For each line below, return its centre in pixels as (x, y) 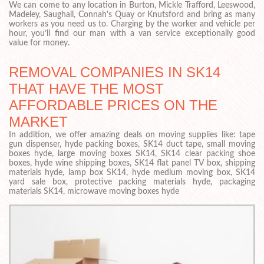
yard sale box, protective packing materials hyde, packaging (132, 182)
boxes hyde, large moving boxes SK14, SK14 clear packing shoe (132, 154)
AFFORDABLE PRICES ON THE (113, 105)
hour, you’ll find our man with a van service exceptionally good (132, 33)
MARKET (38, 121)
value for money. (39, 43)
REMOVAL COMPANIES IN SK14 (115, 72)
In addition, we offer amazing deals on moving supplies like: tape (132, 135)
